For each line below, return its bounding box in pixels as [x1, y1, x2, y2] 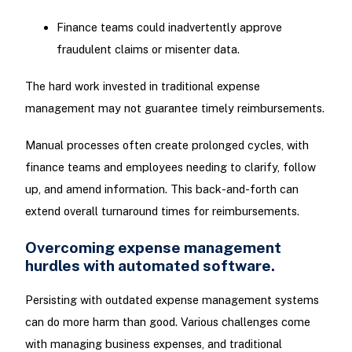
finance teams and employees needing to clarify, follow [24, 160, 316, 174]
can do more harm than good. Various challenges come [24, 314, 310, 328]
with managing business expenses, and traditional [24, 336, 282, 350]
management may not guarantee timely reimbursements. [24, 101, 324, 115]
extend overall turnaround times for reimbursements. [24, 204, 299, 218]
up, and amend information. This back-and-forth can [24, 182, 299, 196]
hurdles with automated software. [24, 255, 275, 274]
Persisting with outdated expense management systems [24, 292, 319, 306]
